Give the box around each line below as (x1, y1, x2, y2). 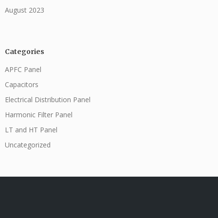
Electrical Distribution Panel (5, 94, 91, 104)
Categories (5, 47, 44, 56)
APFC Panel (5, 64, 41, 74)
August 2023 (5, 5, 44, 15)
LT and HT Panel (5, 125, 57, 134)
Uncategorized (5, 140, 51, 149)
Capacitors (5, 79, 38, 89)
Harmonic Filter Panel (5, 109, 73, 119)
